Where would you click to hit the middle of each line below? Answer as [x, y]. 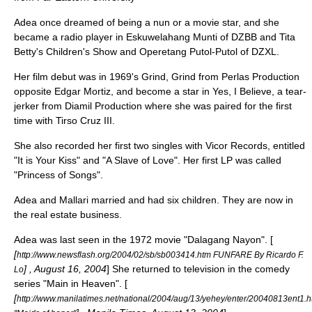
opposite [34, 91]
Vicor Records [236, 146]
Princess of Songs [57, 175]
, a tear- [289, 91]
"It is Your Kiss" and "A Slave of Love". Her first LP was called [148, 160]
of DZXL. [258, 52]
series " [30, 283]
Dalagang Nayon [224, 240]
